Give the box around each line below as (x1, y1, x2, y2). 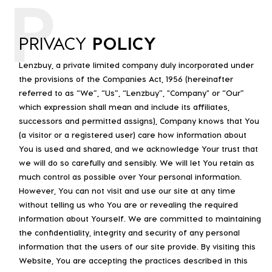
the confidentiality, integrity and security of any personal (19, 227, 240, 237)
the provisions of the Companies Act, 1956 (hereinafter (19, 73, 233, 83)
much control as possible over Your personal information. (19, 171, 242, 181)
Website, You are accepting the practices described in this (19, 255, 248, 265)
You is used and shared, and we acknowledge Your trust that (19, 143, 258, 153)
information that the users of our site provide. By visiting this (19, 241, 256, 251)
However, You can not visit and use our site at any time (19, 185, 236, 195)
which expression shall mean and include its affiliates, (19, 101, 229, 111)
